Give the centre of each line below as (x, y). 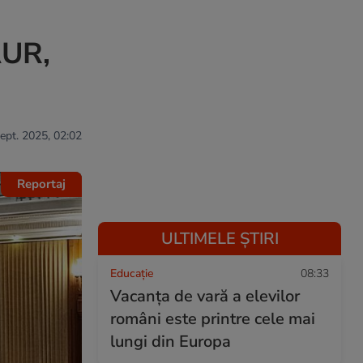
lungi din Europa (171, 342)
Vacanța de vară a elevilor (205, 296)
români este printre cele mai (213, 319)
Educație (132, 273)
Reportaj (41, 184)
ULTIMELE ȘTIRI (220, 239)
